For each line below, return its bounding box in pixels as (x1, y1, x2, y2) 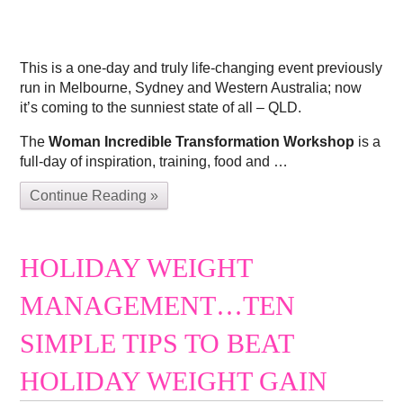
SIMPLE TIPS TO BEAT (20, 327, 294, 359)
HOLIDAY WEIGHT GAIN (20, 365, 328, 397)
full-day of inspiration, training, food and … (20, 153, 289, 169)
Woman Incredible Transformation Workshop (49, 133, 359, 149)
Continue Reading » (30, 187, 159, 203)
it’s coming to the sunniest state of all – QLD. (20, 99, 302, 115)
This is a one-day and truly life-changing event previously (20, 59, 383, 76)
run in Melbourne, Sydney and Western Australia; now (20, 79, 363, 95)
